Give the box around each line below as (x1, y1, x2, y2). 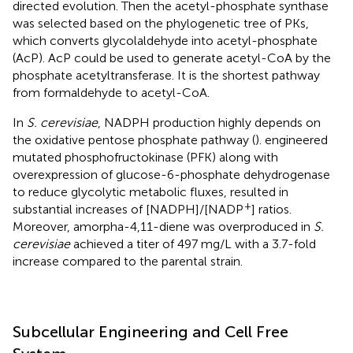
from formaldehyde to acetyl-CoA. (13, 85, 210, 101)
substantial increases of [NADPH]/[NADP (13, 202, 243, 217)
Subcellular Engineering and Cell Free (13, 322, 288, 342)
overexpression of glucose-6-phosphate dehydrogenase (13, 167, 330, 183)
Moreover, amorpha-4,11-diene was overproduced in (13, 219, 314, 235)
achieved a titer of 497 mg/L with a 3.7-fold (70, 236, 316, 252)
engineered (265, 132, 328, 148)
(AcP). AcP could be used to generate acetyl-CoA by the (13, 50, 331, 66)
